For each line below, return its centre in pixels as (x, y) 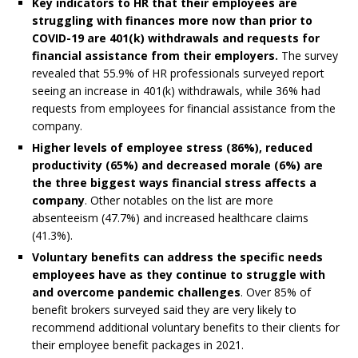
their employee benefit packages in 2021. (138, 344)
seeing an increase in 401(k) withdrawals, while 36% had (176, 90)
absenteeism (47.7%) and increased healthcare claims (170, 217)
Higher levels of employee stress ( (131, 147)
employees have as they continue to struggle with (179, 274)
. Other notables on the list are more (179, 200)
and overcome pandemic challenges (136, 292)
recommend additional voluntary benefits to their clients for (186, 327)
